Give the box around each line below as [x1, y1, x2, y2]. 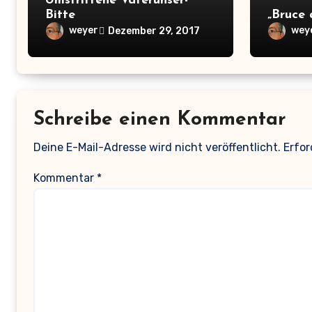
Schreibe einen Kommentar [33, 110, 286, 130]
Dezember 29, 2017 [108, 24, 200, 37]
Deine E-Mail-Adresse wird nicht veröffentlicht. [33, 141, 281, 154]
